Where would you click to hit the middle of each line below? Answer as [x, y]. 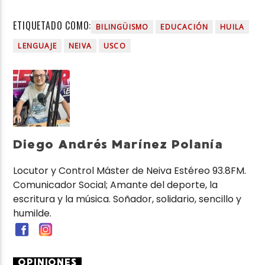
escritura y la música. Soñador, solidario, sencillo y [127, 199]
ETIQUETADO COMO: [52, 25]
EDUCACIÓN [185, 27]
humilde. [33, 214]
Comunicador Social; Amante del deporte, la [116, 185]
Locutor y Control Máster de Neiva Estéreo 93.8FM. [130, 171]
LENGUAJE [38, 46]
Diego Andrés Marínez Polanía [118, 144]
